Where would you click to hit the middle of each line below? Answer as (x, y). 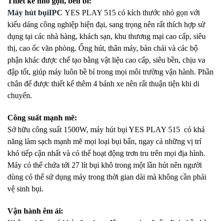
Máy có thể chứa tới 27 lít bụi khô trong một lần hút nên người (105, 165)
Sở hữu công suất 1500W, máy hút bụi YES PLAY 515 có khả (106, 130)
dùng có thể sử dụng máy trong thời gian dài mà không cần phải (107, 177)
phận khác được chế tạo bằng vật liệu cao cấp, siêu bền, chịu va (106, 60)
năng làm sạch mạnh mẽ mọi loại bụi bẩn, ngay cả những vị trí (104, 142)
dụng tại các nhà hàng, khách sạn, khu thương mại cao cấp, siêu (107, 37)
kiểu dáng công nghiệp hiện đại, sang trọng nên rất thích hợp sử (106, 25)
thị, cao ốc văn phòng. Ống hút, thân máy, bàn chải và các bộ (103, 48)
